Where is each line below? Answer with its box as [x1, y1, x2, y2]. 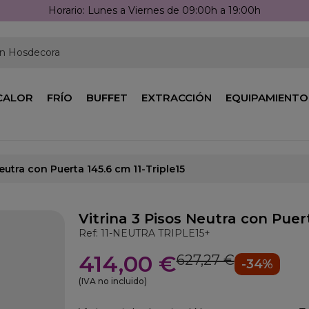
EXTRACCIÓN [141, 91, 212, 104]
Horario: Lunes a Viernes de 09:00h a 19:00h [48, 4, 261, 17]
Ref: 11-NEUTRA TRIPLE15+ [78, 227, 210, 239]
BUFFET [86, 91, 128, 104]
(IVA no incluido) [78, 276, 147, 286]
